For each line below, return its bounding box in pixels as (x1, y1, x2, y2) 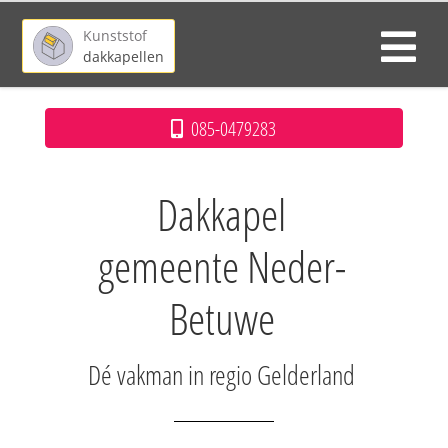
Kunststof (83, 26, 148, 45)
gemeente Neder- (97, 236, 346, 296)
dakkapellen (83, 47, 165, 66)
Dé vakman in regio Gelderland (88, 357, 355, 393)
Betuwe (168, 288, 275, 348)
